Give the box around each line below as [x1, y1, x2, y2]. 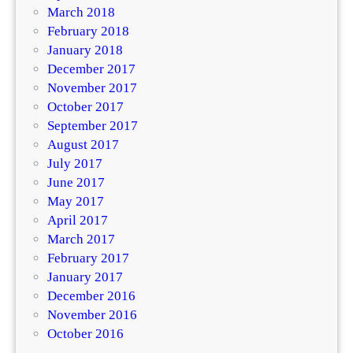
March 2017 [47, 232, 115, 247]
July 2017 [47, 156, 102, 172]
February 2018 [47, 24, 129, 39]
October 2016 [47, 326, 124, 342]
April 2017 [47, 213, 108, 229]
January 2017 [47, 269, 123, 285]
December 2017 [47, 61, 136, 77]
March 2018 [47, 5, 115, 20]
